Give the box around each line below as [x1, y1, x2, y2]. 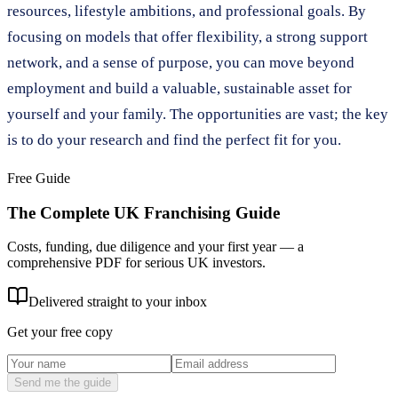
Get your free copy [7, 324, 113, 340]
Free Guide [7, 170, 70, 186]
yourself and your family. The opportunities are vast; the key [7, 105, 388, 123]
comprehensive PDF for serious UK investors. [7, 255, 266, 271]
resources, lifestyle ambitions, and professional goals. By [7, 2, 366, 20]
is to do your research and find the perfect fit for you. [7, 131, 341, 148]
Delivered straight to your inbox [28, 294, 207, 310]
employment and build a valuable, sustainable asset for [7, 79, 352, 97]
